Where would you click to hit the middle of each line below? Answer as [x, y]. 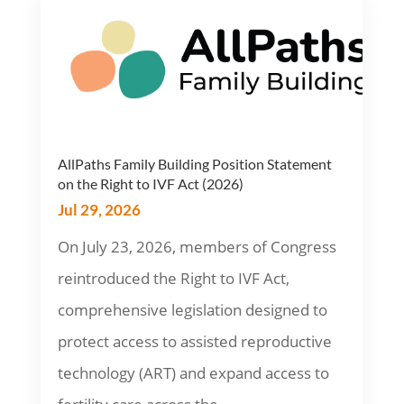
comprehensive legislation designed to [192, 310]
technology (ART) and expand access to [193, 373]
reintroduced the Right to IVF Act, [173, 279]
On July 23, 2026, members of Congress [197, 247]
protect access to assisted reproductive [194, 342]
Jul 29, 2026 [99, 210]
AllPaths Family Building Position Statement [194, 164]
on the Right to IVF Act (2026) [150, 184]
